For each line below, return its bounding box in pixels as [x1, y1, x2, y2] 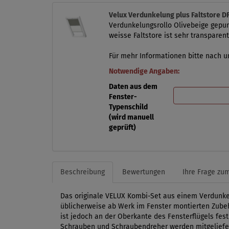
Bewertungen [122, 168, 165, 177]
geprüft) [108, 123, 136, 132]
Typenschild [108, 103, 148, 112]
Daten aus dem [108, 82, 157, 91]
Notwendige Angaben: [108, 67, 179, 76]
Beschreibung [60, 168, 105, 177]
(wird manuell [108, 113, 154, 122]
